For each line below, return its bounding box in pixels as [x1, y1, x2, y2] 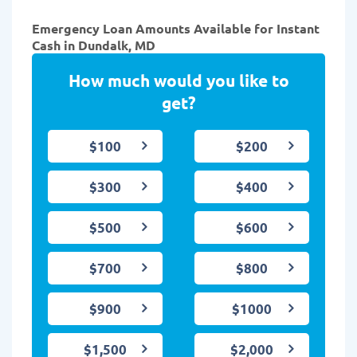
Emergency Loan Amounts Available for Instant [32, 20, 320, 37]
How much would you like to [68, 69, 289, 92]
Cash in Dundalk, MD [32, 37, 155, 54]
